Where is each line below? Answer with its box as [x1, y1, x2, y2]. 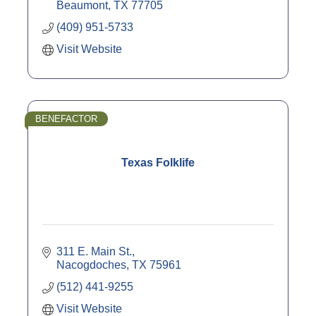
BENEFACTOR [35, 113, 97, 124]
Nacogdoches [56, 258, 126, 271]
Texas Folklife [121, 156, 195, 169]
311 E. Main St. [56, 245, 132, 257]
